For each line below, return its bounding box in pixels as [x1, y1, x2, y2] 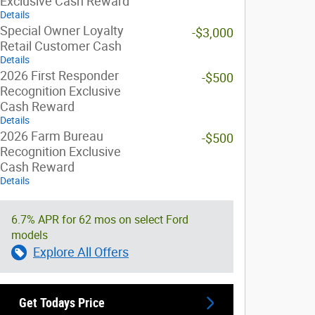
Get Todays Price [19, 295, 105, 311]
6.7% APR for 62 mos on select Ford [11, 213, 188, 226]
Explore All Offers [33, 245, 129, 259]
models [11, 229, 48, 242]
